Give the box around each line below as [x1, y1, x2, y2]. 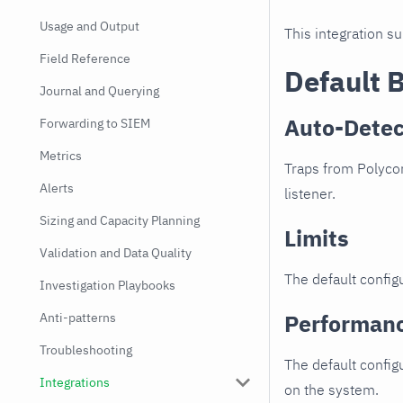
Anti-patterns [40, 309, 116, 326]
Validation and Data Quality [40, 245, 192, 261]
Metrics [40, 148, 82, 164]
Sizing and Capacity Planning [40, 212, 200, 228]
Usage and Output [40, 18, 139, 34]
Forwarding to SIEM [40, 115, 150, 131]
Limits [284, 223, 349, 254]
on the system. [284, 381, 379, 399]
